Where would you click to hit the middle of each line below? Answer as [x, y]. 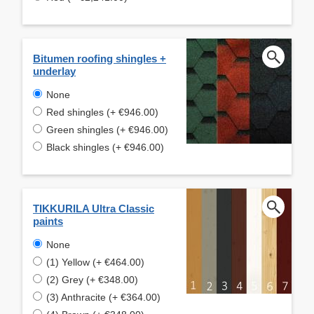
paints [48, 221]
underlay [54, 71]
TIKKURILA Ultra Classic [94, 208]
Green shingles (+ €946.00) [107, 129]
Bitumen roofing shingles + [100, 58]
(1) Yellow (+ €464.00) [95, 262]
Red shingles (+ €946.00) [102, 112]
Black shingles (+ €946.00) [105, 147]
